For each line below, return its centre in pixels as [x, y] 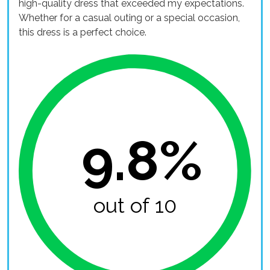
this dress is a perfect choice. [83, 32]
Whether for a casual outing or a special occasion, [129, 17]
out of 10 [135, 205]
